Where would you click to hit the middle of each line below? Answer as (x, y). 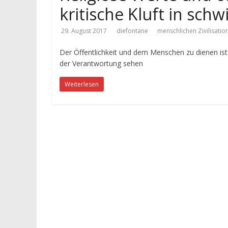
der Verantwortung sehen (101, 63)
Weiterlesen (82, 84)
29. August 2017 (84, 31)
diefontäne (133, 31)
